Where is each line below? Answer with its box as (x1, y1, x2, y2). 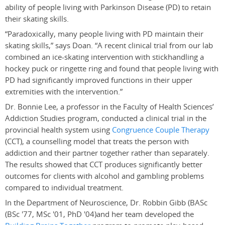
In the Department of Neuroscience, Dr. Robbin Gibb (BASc (5, 197, 207, 208)
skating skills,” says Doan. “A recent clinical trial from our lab (5, 40, 213, 51)
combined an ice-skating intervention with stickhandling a (5, 52, 204, 63)
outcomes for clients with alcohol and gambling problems (5, 171, 204, 182)
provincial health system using (5, 125, 112, 136)
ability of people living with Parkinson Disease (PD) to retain (5, 2, 211, 13)
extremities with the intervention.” (5, 86, 123, 97)
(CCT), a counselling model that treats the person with (5, 136, 189, 147)
